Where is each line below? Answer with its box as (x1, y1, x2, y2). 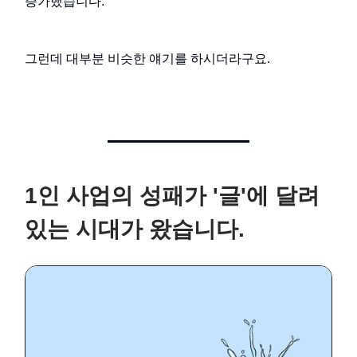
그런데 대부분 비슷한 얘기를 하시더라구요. (25, 52, 270, 66)
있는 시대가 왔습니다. (25, 217, 245, 242)
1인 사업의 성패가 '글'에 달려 (25, 183, 320, 209)
